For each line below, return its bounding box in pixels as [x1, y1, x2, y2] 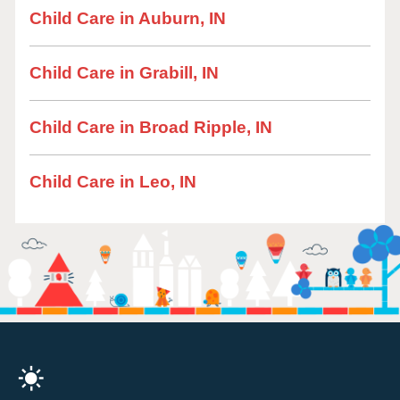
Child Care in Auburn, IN [29, 9, 226, 28]
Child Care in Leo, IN [29, 172, 196, 191]
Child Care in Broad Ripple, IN [29, 118, 272, 137]
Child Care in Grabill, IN [29, 63, 219, 82]
